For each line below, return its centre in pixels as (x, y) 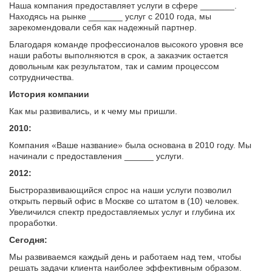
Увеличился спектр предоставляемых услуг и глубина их (122, 212)
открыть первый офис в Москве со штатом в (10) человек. (124, 201)
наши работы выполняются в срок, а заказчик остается (119, 55)
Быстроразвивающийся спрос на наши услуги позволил (120, 190)
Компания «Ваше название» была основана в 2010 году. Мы (130, 145)
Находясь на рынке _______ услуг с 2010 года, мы (110, 16)
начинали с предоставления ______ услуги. (97, 156)
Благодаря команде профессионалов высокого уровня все (126, 44)
